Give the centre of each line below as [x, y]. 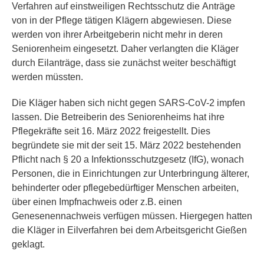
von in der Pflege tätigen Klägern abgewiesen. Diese [122, 20]
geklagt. [28, 244]
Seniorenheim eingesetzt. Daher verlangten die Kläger [125, 49]
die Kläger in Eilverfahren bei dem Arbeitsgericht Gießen [129, 230]
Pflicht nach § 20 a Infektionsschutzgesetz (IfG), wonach [128, 159]
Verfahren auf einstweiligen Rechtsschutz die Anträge [123, 6]
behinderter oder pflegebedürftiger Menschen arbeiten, [125, 188]
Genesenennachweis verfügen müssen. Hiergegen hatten [132, 216]
